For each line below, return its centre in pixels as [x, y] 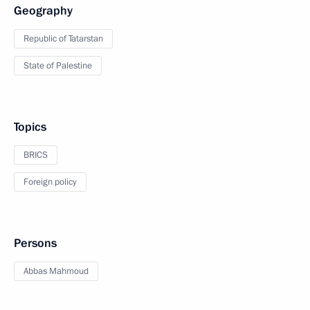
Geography [43, 11]
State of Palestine [58, 66]
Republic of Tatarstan [63, 39]
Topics [30, 127]
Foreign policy [50, 182]
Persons [35, 243]
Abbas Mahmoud [56, 271]
